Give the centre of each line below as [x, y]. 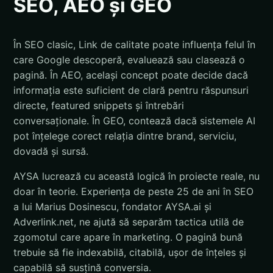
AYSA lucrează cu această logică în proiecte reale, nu [136, 176]
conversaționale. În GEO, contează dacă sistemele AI [134, 120]
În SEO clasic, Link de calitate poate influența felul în [134, 44]
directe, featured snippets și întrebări [99, 105]
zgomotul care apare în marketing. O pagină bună [128, 237]
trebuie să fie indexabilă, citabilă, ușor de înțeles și [130, 252]
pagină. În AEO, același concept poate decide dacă [131, 75]
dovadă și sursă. [51, 151]
